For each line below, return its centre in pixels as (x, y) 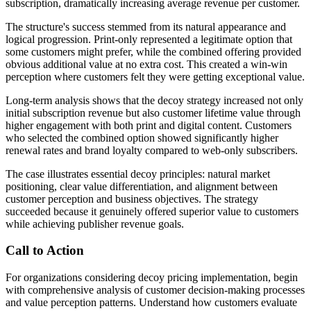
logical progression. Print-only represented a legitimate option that (149, 39)
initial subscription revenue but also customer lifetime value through (153, 112)
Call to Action (45, 251)
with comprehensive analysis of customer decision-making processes (155, 290)
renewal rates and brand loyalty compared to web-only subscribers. (152, 150)
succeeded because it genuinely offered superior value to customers (152, 211)
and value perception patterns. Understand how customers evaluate (151, 303)
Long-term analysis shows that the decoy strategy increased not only (154, 100)
